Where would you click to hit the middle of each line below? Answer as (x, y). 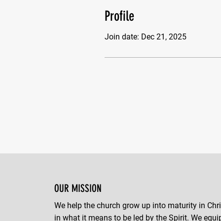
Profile (119, 16)
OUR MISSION (78, 188)
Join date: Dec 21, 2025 (146, 37)
